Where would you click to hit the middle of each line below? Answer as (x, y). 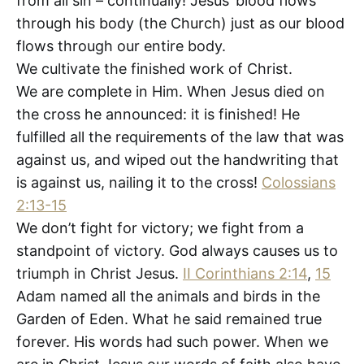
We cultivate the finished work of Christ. (154, 68)
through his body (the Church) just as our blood (180, 23)
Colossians (299, 182)
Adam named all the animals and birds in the (168, 296)
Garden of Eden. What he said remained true (169, 318)
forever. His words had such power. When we (172, 341)
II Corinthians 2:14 (245, 273)
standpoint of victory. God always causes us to (177, 250)
